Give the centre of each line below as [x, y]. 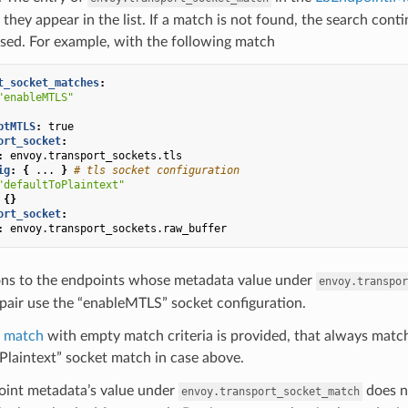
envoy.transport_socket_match [270, 391]
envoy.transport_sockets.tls [96, 155]
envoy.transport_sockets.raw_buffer [118, 228]
